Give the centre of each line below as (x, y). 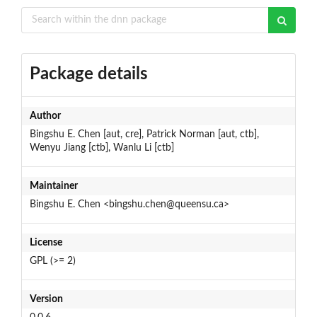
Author (45, 116)
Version (46, 299)
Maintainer (53, 186)
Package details (88, 74)
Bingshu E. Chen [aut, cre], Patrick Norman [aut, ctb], (144, 134)
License (46, 242)
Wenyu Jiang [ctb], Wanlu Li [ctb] (102, 148)
